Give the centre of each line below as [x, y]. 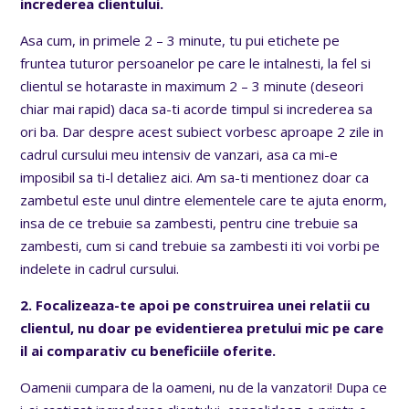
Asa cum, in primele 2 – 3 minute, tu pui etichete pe [180, 40]
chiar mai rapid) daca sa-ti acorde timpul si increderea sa [197, 108]
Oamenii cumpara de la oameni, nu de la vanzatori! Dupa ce [204, 387]
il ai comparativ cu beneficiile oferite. [148, 350]
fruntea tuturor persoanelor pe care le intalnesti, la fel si [196, 63]
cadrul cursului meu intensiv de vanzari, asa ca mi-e [179, 154]
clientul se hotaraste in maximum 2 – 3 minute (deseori [192, 85]
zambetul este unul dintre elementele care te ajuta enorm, [204, 199]
